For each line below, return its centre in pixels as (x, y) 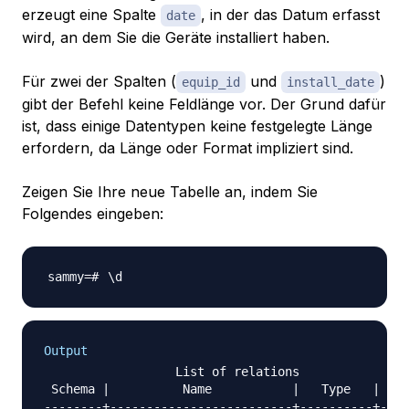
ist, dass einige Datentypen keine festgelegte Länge (197, 126)
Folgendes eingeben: (93, 214)
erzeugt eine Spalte (91, 15)
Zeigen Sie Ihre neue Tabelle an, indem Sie (170, 192)
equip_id (211, 83)
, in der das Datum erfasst (290, 15)
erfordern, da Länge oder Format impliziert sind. (188, 148)
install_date (330, 83)
